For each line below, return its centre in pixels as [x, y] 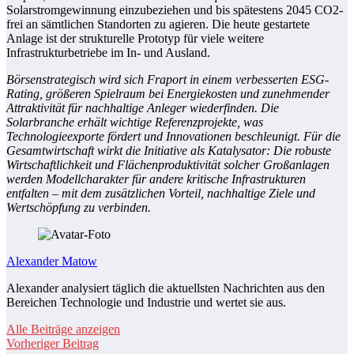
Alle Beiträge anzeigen [63, 330]
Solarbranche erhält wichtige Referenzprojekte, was [135, 122]
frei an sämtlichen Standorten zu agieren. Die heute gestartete [158, 24]
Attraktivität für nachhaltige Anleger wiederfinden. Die [143, 108]
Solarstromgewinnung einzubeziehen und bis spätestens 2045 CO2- [175, 10]
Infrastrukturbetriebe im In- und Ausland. [108, 53]
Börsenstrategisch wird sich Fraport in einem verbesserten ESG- [168, 80]
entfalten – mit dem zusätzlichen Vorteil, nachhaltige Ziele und [161, 194]
